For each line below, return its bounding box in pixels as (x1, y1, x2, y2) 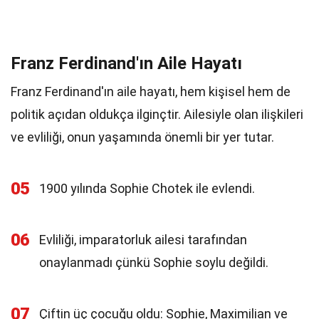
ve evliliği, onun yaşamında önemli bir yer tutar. (11, 130, 274, 145)
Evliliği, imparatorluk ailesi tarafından (39, 232, 247, 247)
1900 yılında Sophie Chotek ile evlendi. (39, 181, 255, 196)
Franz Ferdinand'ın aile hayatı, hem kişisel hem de (11, 84, 291, 99)
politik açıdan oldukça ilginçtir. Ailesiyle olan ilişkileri (11, 107, 303, 122)
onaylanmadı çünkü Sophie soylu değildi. (39, 255, 268, 270)
